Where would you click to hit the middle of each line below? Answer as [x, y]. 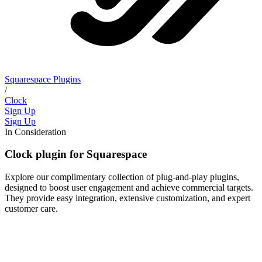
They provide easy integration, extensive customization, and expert [127, 198]
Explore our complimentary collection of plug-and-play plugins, [122, 177]
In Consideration [35, 132]
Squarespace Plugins [43, 79]
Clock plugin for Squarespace [76, 154]
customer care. [31, 208]
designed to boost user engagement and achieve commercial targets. [129, 187]
